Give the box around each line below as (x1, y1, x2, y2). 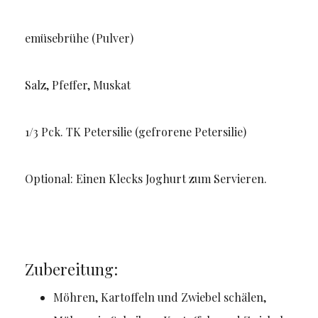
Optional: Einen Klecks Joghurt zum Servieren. (24, 171, 267, 187)
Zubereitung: (24, 258, 118, 280)
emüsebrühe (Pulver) (24, 31, 133, 46)
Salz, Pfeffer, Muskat (24, 77, 131, 93)
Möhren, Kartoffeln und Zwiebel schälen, (53, 290, 266, 305)
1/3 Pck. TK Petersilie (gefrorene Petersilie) (24, 124, 246, 140)
